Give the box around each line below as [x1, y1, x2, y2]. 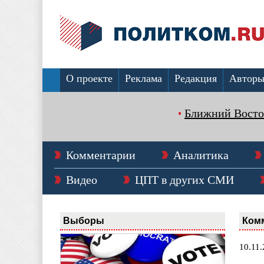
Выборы [63, 215, 104, 226]
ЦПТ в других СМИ [135, 173, 234, 186]
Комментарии [66, 148, 136, 161]
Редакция [174, 72, 217, 84]
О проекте [66, 72, 113, 84]
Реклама [125, 72, 162, 84]
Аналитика [173, 148, 229, 161]
